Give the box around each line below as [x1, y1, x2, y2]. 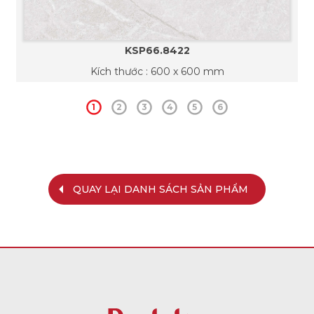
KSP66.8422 [124, 43, 190, 57]
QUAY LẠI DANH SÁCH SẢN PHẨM [73, 182, 248, 196]
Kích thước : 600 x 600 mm [90, 64, 224, 78]
